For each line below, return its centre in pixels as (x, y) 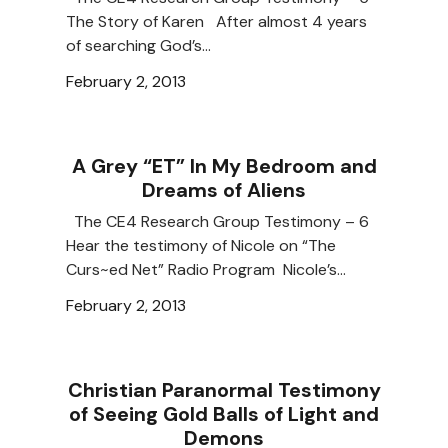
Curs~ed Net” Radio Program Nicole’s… (206, 270)
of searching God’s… (138, 46)
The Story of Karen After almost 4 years (216, 22)
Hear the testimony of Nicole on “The (201, 246)
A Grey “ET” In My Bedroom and (224, 166)
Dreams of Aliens (224, 190)
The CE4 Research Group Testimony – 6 (221, 222)
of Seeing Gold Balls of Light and (224, 414)
